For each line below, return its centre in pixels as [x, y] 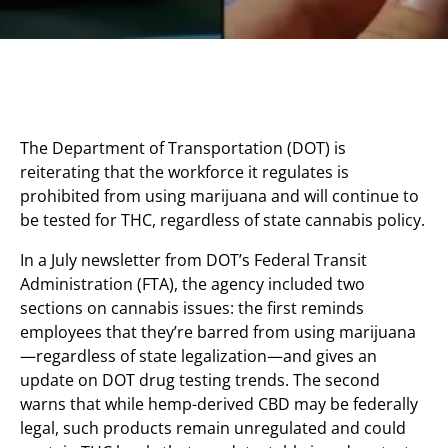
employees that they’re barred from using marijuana [218, 332]
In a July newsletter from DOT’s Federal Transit [193, 260]
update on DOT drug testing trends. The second [200, 380]
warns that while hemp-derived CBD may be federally [219, 404]
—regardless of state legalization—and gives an [198, 356]
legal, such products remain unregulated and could [213, 428]
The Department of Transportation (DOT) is [183, 148]
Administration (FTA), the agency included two [192, 284]
